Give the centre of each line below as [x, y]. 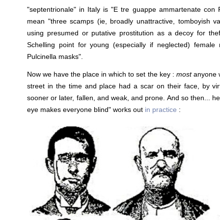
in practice [161, 109]
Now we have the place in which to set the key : [102, 74]
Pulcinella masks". [55, 56]
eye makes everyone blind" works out [86, 109]
